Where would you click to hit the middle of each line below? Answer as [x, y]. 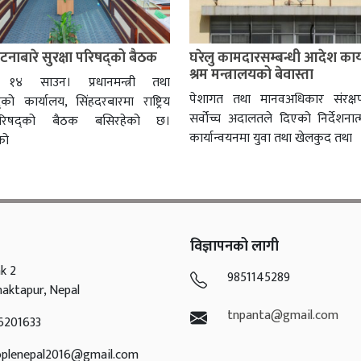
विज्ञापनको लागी [234, 247]
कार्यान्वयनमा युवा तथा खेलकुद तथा [271, 139]
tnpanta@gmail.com [282, 316]
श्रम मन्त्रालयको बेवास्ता [252, 75]
